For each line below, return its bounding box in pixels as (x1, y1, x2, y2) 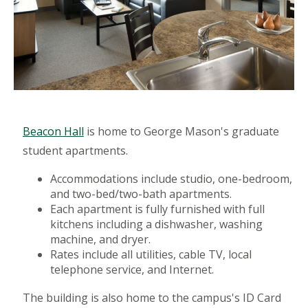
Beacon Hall (22, 124, 84, 140)
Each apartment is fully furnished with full (49, 201, 265, 217)
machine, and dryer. (49, 232, 151, 247)
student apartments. (22, 143, 128, 159)
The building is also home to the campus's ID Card (22, 290, 281, 306)
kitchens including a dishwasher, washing (49, 217, 263, 232)
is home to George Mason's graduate (83, 124, 279, 140)
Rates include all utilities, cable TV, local (49, 247, 252, 263)
